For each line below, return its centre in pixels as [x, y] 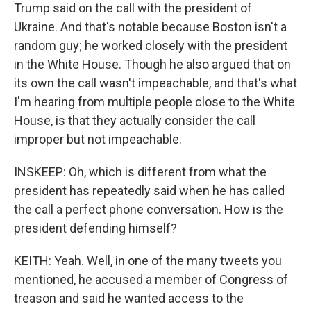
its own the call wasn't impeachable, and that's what [155, 83]
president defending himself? [95, 228]
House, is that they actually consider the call [135, 120]
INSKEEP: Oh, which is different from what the [140, 172]
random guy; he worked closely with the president [151, 45]
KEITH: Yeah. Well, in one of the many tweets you [148, 261]
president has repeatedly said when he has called [149, 191]
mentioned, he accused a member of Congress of [151, 279]
